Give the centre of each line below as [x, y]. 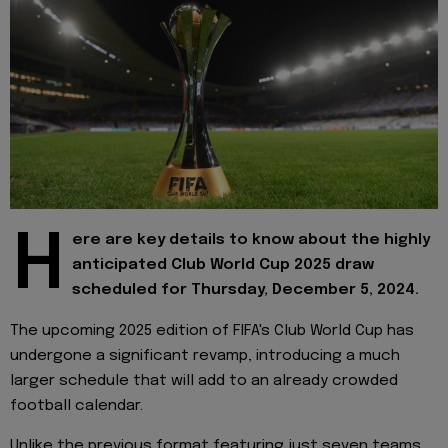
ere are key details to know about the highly [251, 240]
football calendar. [76, 405]
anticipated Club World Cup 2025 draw [223, 265]
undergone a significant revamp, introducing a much [205, 355]
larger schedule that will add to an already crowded [204, 380]
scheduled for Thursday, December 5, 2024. [245, 290]
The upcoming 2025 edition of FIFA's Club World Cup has [212, 330]
